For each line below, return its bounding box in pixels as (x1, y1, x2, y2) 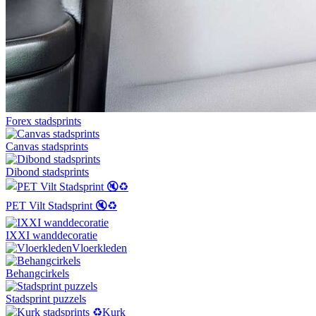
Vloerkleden (72, 241, 127, 254)
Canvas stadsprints (6, 140, 88, 152)
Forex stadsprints (6, 114, 81, 127)
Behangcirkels (6, 267, 69, 279)
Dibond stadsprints (6, 165, 89, 178)
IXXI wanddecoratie (6, 229, 97, 241)
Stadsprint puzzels (6, 292, 86, 305)
